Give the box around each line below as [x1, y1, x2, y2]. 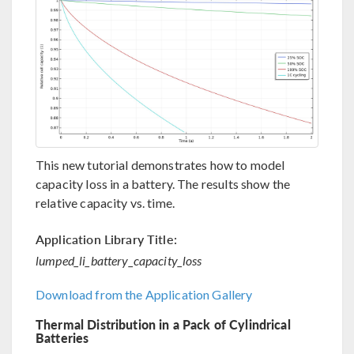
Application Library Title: [36, 230, 177, 249]
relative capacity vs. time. [36, 195, 175, 211]
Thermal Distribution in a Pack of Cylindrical [36, 315, 291, 334]
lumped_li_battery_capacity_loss [36, 253, 202, 269]
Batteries [36, 329, 89, 348]
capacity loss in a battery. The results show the [36, 176, 291, 192]
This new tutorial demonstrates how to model [36, 157, 285, 173]
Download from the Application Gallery [36, 287, 253, 303]
